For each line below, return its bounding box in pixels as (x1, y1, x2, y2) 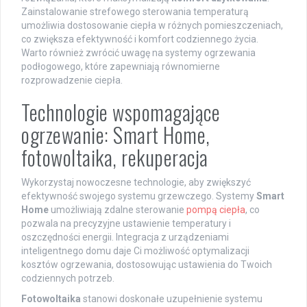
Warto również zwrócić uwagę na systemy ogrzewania (21, 47, 256, 59)
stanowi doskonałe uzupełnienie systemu (81, 293, 262, 305)
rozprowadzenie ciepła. (21, 75, 123, 86)
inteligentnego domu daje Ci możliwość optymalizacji (21, 245, 249, 257)
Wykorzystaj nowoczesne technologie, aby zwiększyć (21, 177, 251, 188)
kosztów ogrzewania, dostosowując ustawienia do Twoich (21, 259, 272, 271)
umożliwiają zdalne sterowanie (49, 204, 186, 216)
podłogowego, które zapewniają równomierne (21, 61, 220, 73)
